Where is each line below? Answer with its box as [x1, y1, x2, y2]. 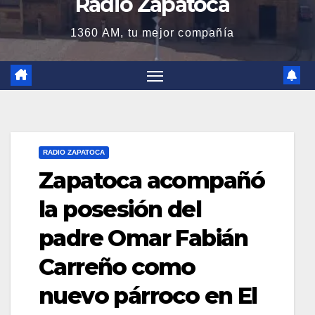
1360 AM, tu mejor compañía [70, 27, 235, 39]
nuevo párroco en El [39, 281, 257, 309]
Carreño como [39, 252, 195, 281]
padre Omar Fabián [39, 224, 248, 252]
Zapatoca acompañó [39, 166, 265, 194]
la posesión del [39, 195, 201, 223]
